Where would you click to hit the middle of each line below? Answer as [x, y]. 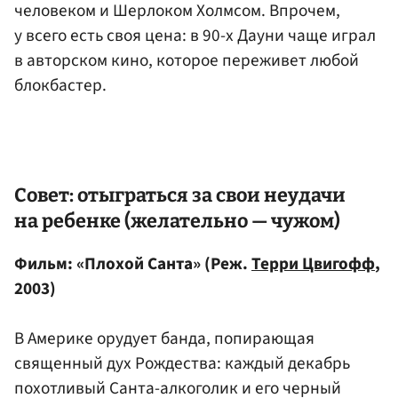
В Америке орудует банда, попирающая [164, 338]
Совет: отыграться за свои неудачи [180, 195]
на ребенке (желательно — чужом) [177, 221]
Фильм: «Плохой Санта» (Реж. [133, 263]
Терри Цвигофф [313, 263]
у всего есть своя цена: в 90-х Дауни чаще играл [195, 35]
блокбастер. [60, 85]
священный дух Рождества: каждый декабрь [182, 363]
